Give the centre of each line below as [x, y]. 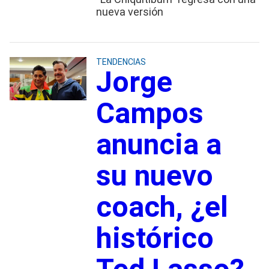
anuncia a [159, 144]
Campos [150, 113]
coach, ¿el [162, 207]
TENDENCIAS [121, 62]
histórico [155, 238]
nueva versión [129, 11]
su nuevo [154, 175]
